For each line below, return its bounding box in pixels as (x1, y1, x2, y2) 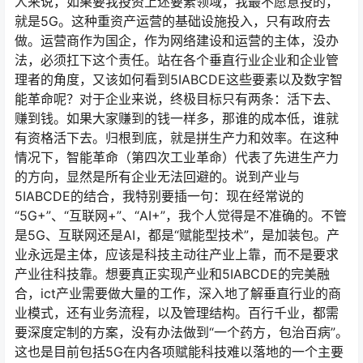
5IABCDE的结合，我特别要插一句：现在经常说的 (15, 188, 304, 205)
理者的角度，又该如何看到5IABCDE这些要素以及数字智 (15, 71, 343, 88)
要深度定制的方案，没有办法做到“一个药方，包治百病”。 (15, 324, 348, 341)
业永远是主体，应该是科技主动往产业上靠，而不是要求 (15, 246, 339, 263)
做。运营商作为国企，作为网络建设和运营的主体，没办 (15, 32, 339, 49)
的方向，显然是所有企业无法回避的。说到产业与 (15, 169, 300, 186)
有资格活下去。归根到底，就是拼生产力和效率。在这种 (15, 130, 339, 147)
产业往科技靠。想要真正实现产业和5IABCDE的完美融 (15, 266, 330, 283)
